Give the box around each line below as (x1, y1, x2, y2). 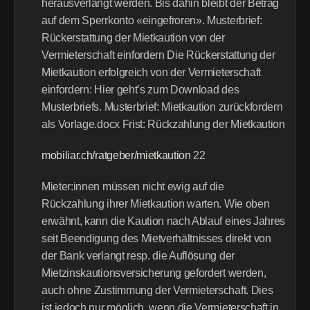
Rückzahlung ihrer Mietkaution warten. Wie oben (42, 198, 270, 210)
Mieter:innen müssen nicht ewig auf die (42, 181, 224, 192)
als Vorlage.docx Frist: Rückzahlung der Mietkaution (42, 118, 285, 130)
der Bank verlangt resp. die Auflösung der (42, 250, 235, 262)
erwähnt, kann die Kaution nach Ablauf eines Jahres (42, 215, 285, 227)
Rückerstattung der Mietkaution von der (42, 32, 225, 44)
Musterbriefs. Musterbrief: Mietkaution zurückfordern (42, 101, 283, 113)
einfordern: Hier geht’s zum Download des (42, 84, 239, 95)
